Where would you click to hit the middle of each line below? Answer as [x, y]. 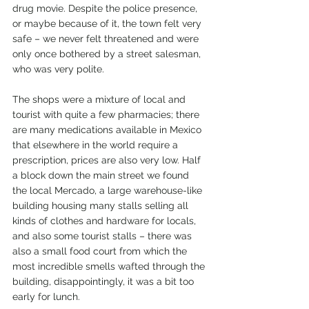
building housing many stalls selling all [102, 206]
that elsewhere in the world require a [97, 145]
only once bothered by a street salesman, [108, 54]
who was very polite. [58, 69]
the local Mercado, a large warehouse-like [109, 190]
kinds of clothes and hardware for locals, [106, 221]
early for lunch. [46, 297]
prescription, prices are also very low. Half [108, 160]
